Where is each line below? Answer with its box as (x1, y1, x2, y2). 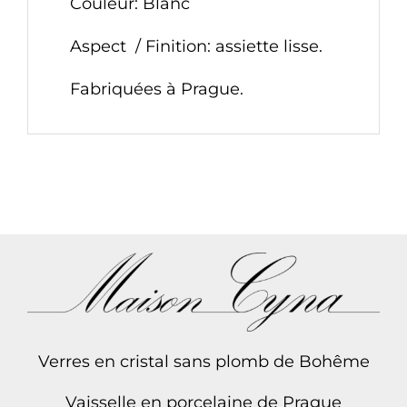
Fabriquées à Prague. (69, 78, 243, 99)
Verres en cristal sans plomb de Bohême (37, 351, 370, 372)
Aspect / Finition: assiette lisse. (69, 35, 323, 56)
